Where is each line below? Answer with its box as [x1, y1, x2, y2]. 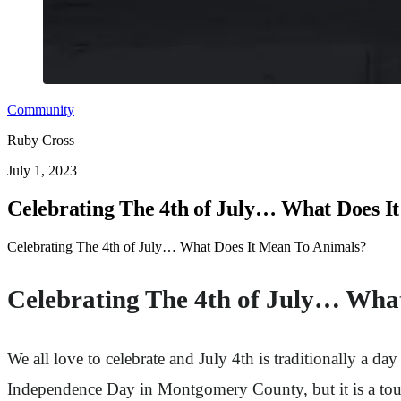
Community [7, 102, 74, 117]
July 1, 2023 [7, 163, 77, 178]
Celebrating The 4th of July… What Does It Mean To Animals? [7, 238, 366, 254]
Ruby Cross [7, 132, 74, 148]
